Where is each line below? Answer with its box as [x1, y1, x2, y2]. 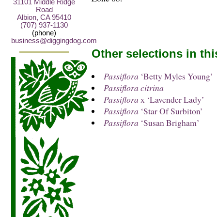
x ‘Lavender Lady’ [138, 93, 204, 106]
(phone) [32, 29, 56, 37]
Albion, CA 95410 [17, 13, 71, 21]
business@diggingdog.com [11, 36, 97, 45]
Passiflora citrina [103, 82, 164, 94]
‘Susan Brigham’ [138, 117, 200, 129]
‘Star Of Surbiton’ [138, 105, 203, 117]
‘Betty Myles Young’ [138, 70, 213, 82]
